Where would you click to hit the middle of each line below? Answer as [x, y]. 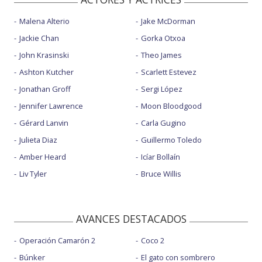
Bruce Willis [161, 173]
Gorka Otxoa [163, 38]
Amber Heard [43, 156]
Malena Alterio [44, 21]
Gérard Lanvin [44, 123]
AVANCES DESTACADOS [131, 218]
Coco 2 [152, 240]
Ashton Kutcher [46, 72]
